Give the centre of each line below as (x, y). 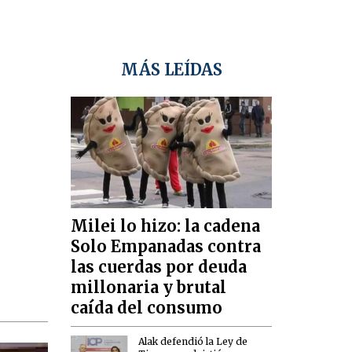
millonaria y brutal (149, 288)
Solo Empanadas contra (166, 247)
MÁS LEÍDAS (171, 70)
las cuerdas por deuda (159, 267)
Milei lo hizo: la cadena (166, 226)
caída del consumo (147, 308)
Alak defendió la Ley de (193, 341)
